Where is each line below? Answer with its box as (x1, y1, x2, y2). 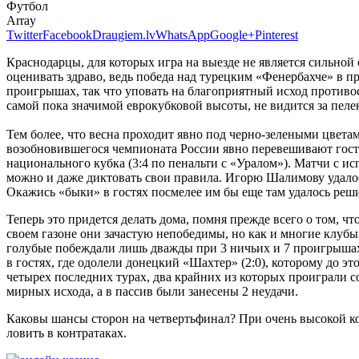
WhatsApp (155, 27, 210, 42)
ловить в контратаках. (6, 325, 127, 340)
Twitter (6, 27, 42, 42)
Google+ (210, 27, 255, 42)
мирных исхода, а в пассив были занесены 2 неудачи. (6, 284, 298, 298)
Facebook (42, 27, 92, 42)
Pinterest (255, 27, 298, 42)
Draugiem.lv (92, 27, 155, 42)
